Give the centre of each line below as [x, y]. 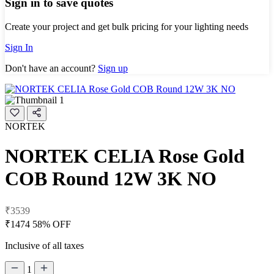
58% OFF [52, 224]
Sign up [113, 68]
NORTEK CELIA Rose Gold [125, 156]
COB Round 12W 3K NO [111, 179]
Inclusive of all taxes [44, 245]
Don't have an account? [51, 68]
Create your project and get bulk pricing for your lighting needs [127, 26]
